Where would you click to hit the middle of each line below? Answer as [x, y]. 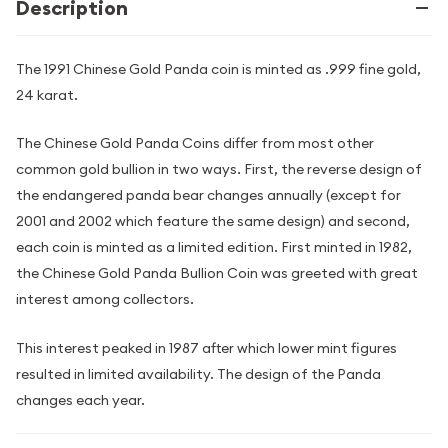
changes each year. [80, 399]
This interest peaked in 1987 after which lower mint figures [206, 347]
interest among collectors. [105, 299]
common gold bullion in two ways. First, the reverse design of [219, 169]
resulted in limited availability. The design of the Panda [198, 373]
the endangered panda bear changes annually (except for [208, 195]
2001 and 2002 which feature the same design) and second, [213, 221]
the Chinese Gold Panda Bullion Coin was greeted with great [217, 273]
